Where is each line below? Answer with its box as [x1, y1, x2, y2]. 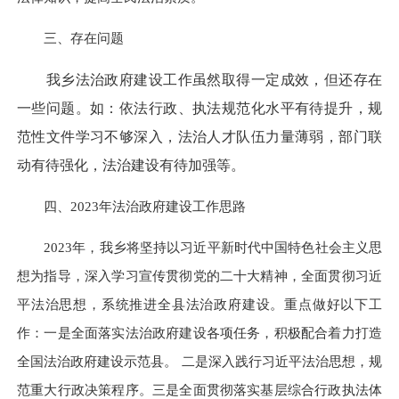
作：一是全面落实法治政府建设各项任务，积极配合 [17, 325, 329, 341]
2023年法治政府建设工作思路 [70, 198, 246, 214]
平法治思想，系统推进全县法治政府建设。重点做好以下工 [17, 297, 382, 313]
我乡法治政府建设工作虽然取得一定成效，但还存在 [17, 71, 382, 87]
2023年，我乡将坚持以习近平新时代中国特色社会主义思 [17, 240, 382, 256]
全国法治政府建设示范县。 [17, 354, 178, 370]
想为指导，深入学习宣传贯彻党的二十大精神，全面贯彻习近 [17, 268, 382, 284]
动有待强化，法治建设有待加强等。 [17, 157, 273, 173]
